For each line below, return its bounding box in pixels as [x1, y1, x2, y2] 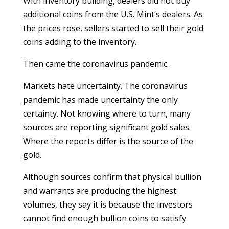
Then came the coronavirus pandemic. [22, 58, 169, 70]
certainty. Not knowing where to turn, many [22, 108, 191, 119]
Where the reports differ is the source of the [22, 135, 193, 147]
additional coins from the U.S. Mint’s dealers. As [22, 9, 203, 20]
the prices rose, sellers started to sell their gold [22, 22, 203, 34]
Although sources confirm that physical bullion [22, 171, 201, 182]
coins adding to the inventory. [22, 36, 136, 48]
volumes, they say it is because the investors [22, 199, 193, 210]
